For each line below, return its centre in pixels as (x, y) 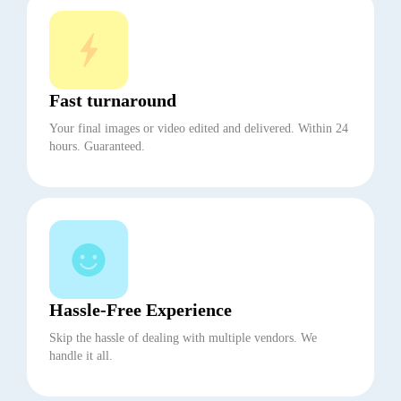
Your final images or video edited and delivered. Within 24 (199, 129)
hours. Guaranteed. (97, 147)
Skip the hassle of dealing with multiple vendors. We (183, 338)
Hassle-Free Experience (141, 310)
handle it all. (81, 356)
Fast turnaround (113, 101)
